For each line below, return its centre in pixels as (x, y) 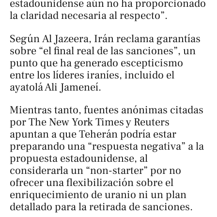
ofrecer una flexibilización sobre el (92, 183)
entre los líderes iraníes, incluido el (92, 75)
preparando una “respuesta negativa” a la (107, 147)
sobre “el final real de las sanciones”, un (103, 51)
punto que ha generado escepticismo (96, 63)
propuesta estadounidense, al (79, 159)
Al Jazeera (65, 39)
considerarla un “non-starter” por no (95, 171)
